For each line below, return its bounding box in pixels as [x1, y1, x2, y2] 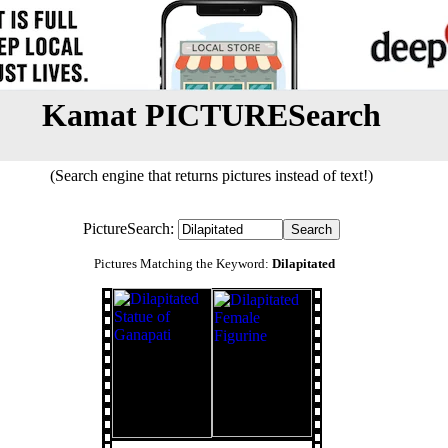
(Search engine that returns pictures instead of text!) [50, 167, 373, 184]
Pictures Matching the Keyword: [88, 256, 272, 271]
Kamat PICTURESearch [41, 97, 381, 133]
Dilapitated [272, 256, 335, 271]
